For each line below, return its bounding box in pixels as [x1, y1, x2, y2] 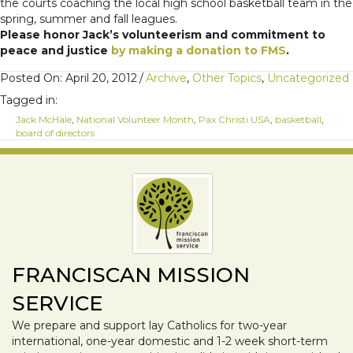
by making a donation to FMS [111, 43, 286, 58]
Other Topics [192, 71, 262, 86]
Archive [146, 71, 187, 86]
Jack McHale [16, 113, 72, 126]
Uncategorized [267, 71, 349, 86]
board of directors [16, 127, 95, 139]
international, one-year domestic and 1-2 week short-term [12, 334, 328, 349]
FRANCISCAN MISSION [12, 262, 250, 288]
